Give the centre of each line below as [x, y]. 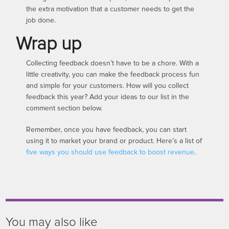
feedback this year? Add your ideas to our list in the [108, 97]
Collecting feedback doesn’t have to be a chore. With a [113, 63]
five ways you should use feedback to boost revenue [110, 152]
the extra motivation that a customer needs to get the [110, 9]
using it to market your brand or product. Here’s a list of [114, 141]
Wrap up [49, 44]
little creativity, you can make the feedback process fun [113, 74]
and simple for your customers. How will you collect [108, 86]
